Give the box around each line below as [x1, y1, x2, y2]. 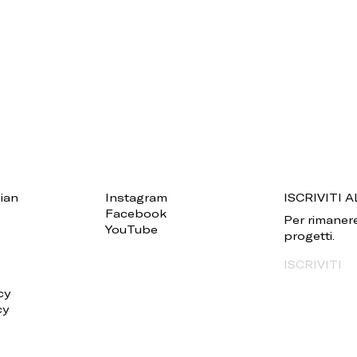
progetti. [284, 228, 335, 242]
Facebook [105, 206, 167, 220]
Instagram [105, 190, 167, 204]
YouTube [105, 222, 158, 236]
